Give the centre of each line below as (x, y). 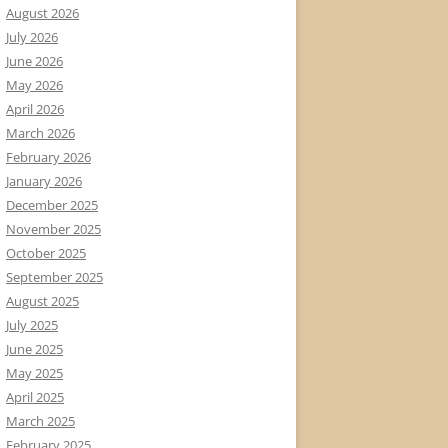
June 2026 (34, 61)
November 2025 (53, 229)
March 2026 (40, 133)
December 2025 (52, 205)
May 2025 (34, 373)
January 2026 (44, 181)
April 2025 (35, 397)
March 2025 (40, 421)
